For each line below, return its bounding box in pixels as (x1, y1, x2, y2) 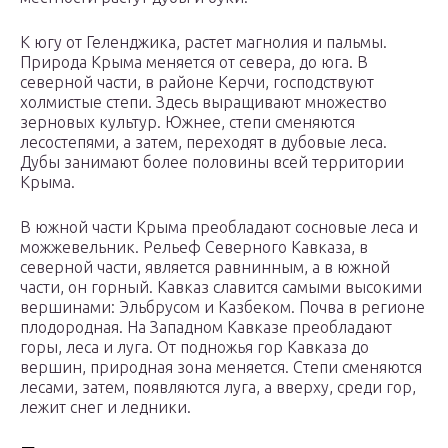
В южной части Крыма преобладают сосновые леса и (20, 218, 418, 237)
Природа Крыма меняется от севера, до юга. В (20, 53, 368, 72)
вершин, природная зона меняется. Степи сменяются (20, 358, 422, 377)
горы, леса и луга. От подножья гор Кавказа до (20, 338, 369, 357)
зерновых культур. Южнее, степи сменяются (20, 113, 355, 132)
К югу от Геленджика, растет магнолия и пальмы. (20, 33, 387, 52)
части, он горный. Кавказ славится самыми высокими (20, 278, 422, 297)
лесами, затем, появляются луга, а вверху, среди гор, (20, 378, 416, 397)
